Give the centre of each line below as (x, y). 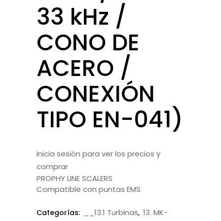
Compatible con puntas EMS (89, 189)
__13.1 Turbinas (111, 212)
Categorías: (59, 213)
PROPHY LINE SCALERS (74, 178)
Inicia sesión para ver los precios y (98, 154)
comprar (52, 166)
